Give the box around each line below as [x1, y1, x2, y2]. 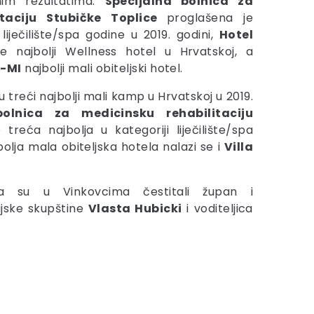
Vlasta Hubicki [88, 200, 182, 217]
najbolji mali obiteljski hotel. [21, 60, 183, 76]
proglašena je [166, 10, 253, 26]
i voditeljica [182, 200, 253, 217]
